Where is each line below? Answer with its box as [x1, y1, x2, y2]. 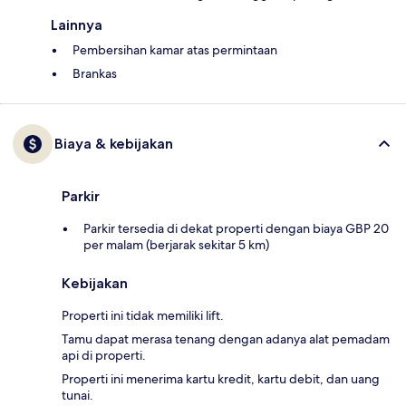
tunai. [62, 387, 93, 404]
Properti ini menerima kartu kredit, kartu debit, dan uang [62, 371, 380, 388]
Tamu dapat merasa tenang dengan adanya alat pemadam [62, 331, 390, 348]
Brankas [72, 65, 117, 82]
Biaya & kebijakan [54, 135, 173, 153]
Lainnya [51, 16, 102, 34]
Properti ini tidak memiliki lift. [62, 307, 224, 324]
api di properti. [62, 347, 146, 364]
